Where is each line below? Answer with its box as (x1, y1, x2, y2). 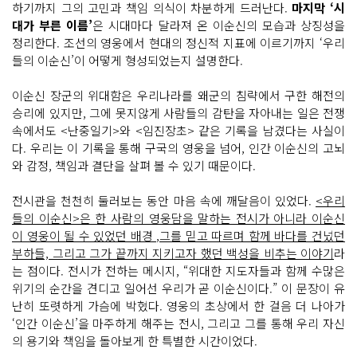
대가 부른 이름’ (12, 17, 93, 33)
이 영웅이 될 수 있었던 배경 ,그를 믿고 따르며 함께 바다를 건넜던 (12, 227, 345, 244)
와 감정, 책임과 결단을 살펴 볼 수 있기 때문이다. (12, 157, 256, 174)
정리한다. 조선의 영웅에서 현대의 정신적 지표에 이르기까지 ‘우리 (12, 34, 345, 51)
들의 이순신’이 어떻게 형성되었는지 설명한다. (12, 52, 243, 69)
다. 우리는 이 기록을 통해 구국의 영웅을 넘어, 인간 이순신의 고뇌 (12, 139, 345, 156)
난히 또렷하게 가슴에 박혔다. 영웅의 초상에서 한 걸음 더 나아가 (12, 297, 345, 314)
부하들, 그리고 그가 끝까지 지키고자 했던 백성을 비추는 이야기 (12, 245, 334, 261)
